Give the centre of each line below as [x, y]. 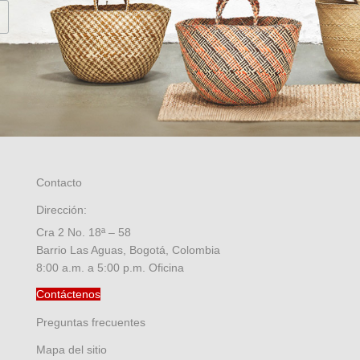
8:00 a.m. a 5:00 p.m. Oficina [110, 268]
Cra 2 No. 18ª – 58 [84, 233]
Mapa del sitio [72, 350]
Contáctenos [68, 295]
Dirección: [61, 210]
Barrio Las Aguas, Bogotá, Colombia [128, 250]
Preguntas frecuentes [91, 323]
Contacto [59, 183]
